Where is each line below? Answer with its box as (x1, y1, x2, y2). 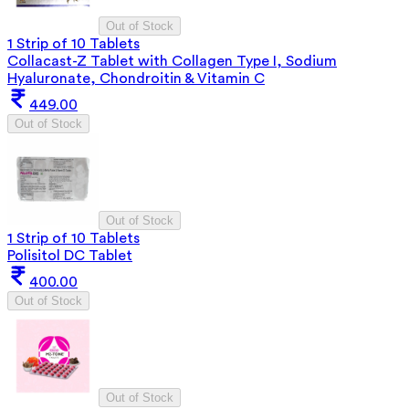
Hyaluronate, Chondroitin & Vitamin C (7, 70, 265, 86)
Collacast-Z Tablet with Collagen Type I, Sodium (7, 53, 337, 68)
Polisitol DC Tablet (7, 247, 132, 263)
